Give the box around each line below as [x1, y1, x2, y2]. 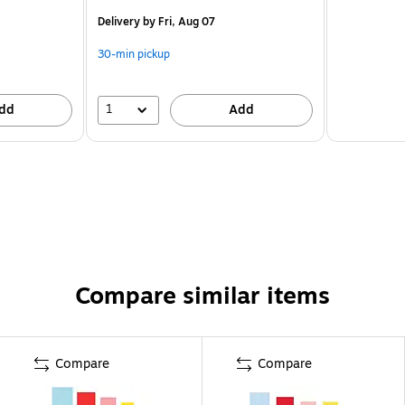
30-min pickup [98, 45, 171, 62]
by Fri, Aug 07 [140, 13, 216, 30]
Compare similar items [75, 278, 330, 315]
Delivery [98, 13, 141, 30]
